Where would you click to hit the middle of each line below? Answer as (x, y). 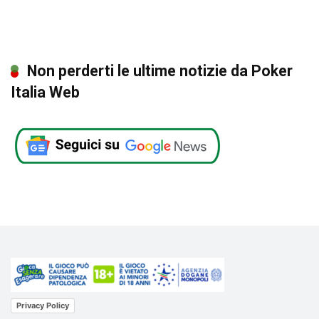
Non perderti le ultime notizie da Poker (160, 71)
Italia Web (45, 93)
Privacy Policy (43, 305)
